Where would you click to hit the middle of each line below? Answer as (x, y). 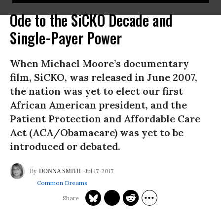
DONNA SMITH (60, 171)
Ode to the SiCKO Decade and (91, 20)
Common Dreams (62, 183)
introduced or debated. (65, 146)
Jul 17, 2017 (99, 171)
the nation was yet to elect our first (96, 91)
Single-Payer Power (66, 38)
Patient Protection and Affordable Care (105, 119)
